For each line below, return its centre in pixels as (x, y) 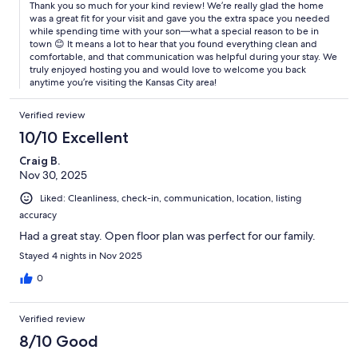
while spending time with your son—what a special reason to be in (174, 32)
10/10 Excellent (74, 138)
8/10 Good (59, 342)
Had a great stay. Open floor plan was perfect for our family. (167, 236)
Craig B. (40, 161)
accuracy (38, 215)
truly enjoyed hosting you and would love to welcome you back (168, 70)
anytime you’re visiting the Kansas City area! (123, 83)
